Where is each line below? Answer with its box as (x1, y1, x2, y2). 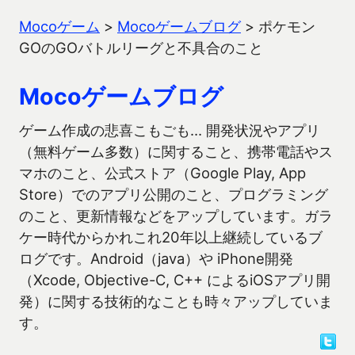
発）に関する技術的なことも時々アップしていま (19, 292, 333, 310)
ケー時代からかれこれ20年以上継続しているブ (19, 228, 323, 246)
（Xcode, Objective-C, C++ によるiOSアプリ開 (19, 271, 330, 288)
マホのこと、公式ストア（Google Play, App (19, 164, 306, 181)
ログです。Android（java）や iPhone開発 (19, 250, 293, 267)
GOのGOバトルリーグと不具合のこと (19, 39, 263, 56)
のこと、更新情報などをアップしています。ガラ (19, 207, 333, 224)
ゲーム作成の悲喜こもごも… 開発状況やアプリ (19, 121, 320, 139)
